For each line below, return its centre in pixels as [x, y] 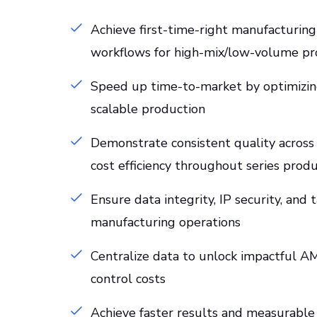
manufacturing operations [166, 222]
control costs [128, 279]
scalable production [148, 109]
